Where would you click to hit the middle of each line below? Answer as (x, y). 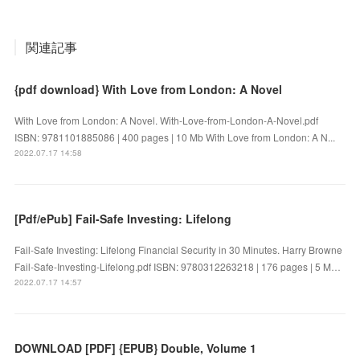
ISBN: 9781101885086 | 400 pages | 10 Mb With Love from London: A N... (175, 137)
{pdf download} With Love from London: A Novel (149, 89)
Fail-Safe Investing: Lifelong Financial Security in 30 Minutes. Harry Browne (179, 249)
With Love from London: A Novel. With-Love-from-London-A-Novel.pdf (167, 120)
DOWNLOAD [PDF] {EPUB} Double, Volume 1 (136, 348)
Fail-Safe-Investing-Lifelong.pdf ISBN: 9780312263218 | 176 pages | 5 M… (178, 266)
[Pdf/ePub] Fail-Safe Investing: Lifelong (123, 218)
